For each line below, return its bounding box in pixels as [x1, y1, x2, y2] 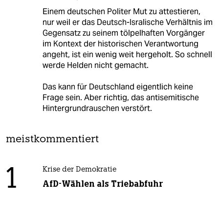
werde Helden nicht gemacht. [42, 60, 149, 70]
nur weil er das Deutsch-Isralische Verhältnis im [42, 17, 213, 27]
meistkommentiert [6, 134, 99, 145]
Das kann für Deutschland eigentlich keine [42, 81, 193, 92]
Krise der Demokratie [42, 166, 116, 174]
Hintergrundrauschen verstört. [42, 103, 152, 113]
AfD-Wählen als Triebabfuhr [42, 178, 163, 189]
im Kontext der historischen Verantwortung [42, 38, 198, 49]
